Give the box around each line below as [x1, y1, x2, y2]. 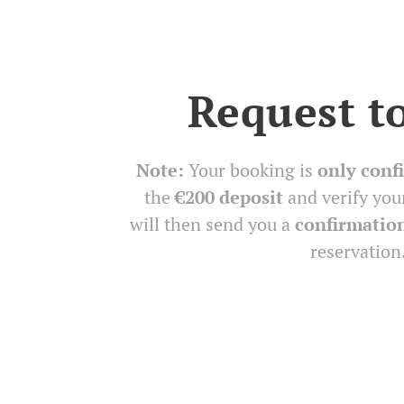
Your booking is [184, 158, 317, 182]
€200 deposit [174, 185, 283, 209]
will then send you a [129, 212, 295, 236]
